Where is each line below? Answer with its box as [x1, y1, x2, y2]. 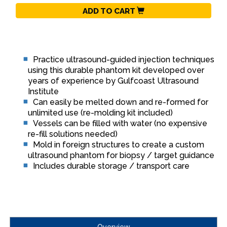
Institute [28, 87, 59, 96]
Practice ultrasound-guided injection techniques [33, 55, 214, 64]
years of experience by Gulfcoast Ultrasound [28, 76, 199, 86]
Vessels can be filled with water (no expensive [33, 119, 207, 128]
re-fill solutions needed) [28, 129, 118, 139]
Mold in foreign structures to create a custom [33, 140, 204, 149]
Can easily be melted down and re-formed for [33, 97, 208, 107]
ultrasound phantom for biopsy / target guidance [28, 150, 214, 160]
